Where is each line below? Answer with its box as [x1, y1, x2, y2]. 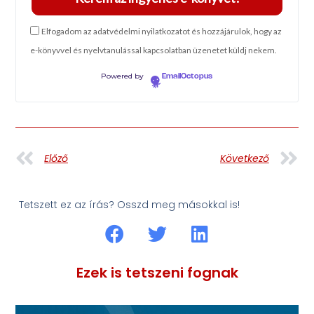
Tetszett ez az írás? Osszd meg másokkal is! [19, 197, 240, 212]
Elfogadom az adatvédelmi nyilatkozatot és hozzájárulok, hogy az [41, 26, 282, 37]
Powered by [101, 71, 146, 81]
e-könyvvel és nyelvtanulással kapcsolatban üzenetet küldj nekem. [30, 45, 278, 56]
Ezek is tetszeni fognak [76, 263, 238, 283]
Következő [219, 151, 269, 166]
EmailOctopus [162, 72, 212, 80]
